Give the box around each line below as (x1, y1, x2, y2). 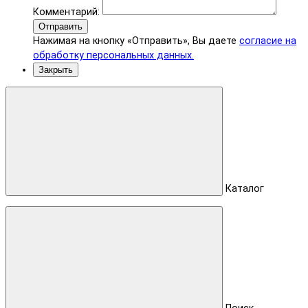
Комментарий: (33, 5, 102, 18)
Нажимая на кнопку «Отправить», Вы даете (33, 34, 239, 47)
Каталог (225, 183, 264, 195)
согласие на (239, 34, 296, 47)
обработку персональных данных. (33, 49, 194, 61)
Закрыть (38, 64, 73, 75)
